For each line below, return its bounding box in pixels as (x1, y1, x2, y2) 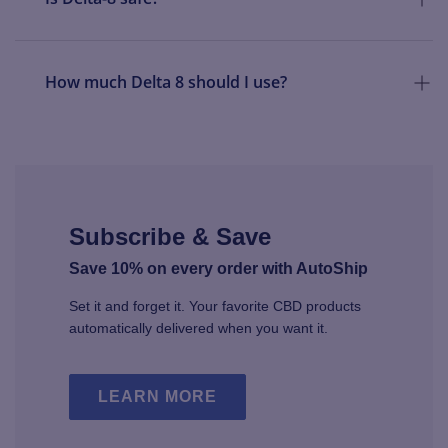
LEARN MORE (98, 387, 218, 405)
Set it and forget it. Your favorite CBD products (69, 297, 362, 314)
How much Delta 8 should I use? (45, 71, 287, 94)
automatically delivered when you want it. (69, 319, 329, 336)
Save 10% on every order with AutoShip (69, 259, 369, 277)
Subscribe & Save (69, 222, 272, 250)
